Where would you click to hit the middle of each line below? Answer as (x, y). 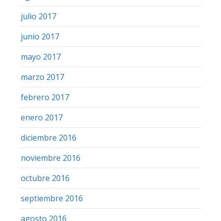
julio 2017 (38, 16)
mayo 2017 (41, 56)
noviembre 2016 (51, 158)
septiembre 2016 (52, 198)
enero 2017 (42, 117)
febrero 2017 (45, 97)
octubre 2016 (45, 178)
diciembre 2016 (49, 137)
